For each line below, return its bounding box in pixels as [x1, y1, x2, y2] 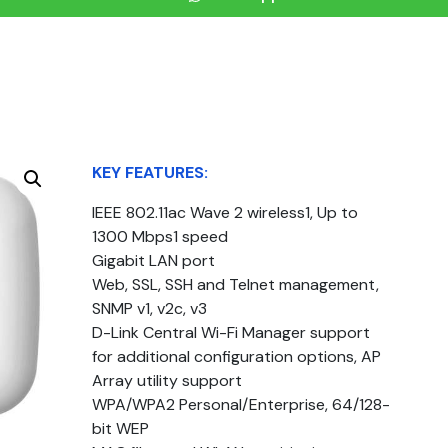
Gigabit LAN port [92, 250, 216, 271]
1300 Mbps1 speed [92, 226, 229, 247]
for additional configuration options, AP [92, 346, 382, 367]
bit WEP [92, 418, 150, 439]
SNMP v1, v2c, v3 [92, 298, 208, 319]
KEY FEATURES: [92, 162, 209, 183]
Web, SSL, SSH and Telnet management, [92, 274, 380, 295]
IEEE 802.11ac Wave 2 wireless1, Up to [92, 202, 359, 223]
